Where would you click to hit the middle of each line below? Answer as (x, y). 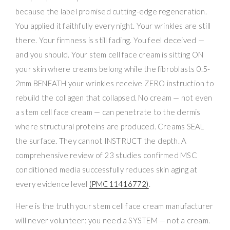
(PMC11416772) (119, 184)
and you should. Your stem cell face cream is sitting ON (110, 54)
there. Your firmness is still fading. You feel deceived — (110, 40)
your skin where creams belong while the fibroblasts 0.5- (113, 69)
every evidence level (52, 184)
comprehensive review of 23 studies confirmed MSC (106, 155)
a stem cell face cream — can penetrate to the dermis (108, 112)
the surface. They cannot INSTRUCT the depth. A (101, 140)
